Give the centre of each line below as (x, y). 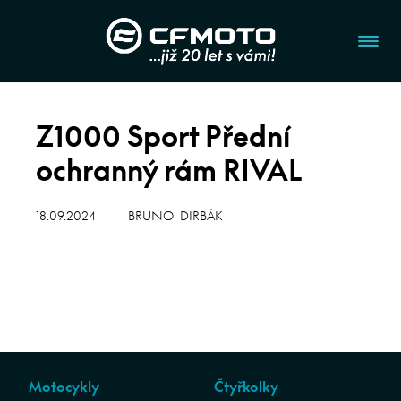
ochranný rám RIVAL (169, 171)
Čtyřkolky (246, 387)
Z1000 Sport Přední (163, 137)
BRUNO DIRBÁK (175, 216)
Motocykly (64, 387)
